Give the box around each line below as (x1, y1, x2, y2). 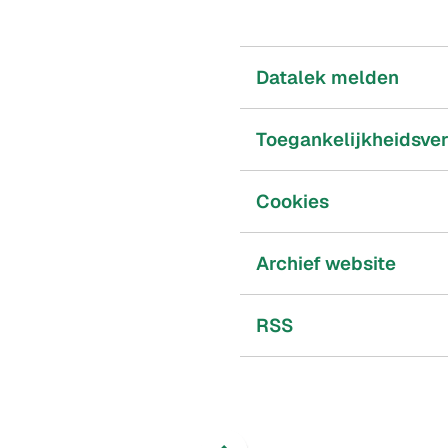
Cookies (256, 189, 329, 215)
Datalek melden (256, 65, 399, 91)
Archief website (256, 251, 396, 277)
